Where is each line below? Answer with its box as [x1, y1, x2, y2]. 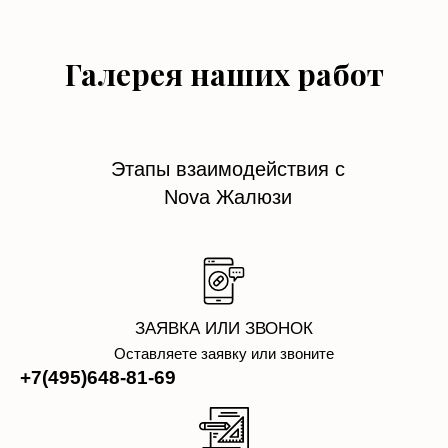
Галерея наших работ [64, 54, 384, 95]
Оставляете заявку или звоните [114, 345, 334, 363]
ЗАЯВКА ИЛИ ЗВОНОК [135, 319, 313, 339]
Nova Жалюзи [163, 186, 292, 209]
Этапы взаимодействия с [110, 158, 345, 181]
